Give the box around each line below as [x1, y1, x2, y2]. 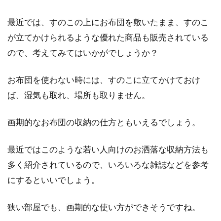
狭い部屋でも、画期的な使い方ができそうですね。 [7, 202, 200, 212]
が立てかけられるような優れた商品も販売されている [7, 32, 209, 42]
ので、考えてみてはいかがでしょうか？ [7, 47, 158, 58]
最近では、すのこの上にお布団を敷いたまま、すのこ [7, 17, 209, 27]
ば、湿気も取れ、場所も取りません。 [7, 90, 150, 100]
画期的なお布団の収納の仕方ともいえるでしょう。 [7, 117, 200, 127]
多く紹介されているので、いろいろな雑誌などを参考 [7, 159, 209, 170]
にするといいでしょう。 [7, 175, 100, 185]
